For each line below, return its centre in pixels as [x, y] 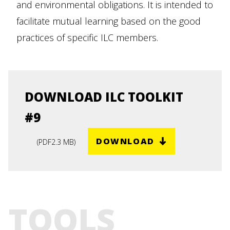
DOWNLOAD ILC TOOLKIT [104, 97]
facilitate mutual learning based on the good [109, 21]
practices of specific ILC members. [87, 37]
